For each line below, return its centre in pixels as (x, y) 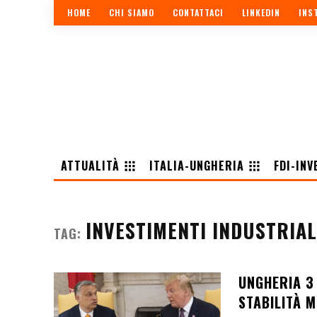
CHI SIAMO (132, 13)
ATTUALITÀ (90, 165)
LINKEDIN (261, 13)
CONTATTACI (198, 13)
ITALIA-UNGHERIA (197, 165)
